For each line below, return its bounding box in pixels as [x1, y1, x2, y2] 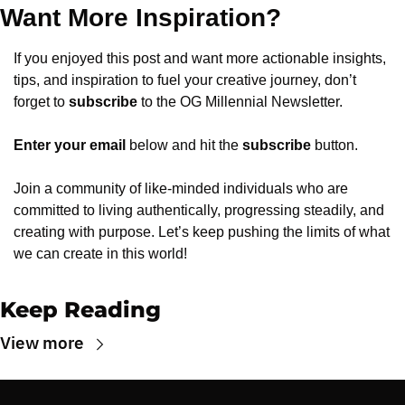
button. [311, 137, 358, 153]
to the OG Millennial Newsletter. [137, 94, 343, 109]
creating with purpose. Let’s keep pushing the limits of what [14, 224, 390, 240]
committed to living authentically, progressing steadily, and [14, 202, 384, 218]
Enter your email [14, 137, 126, 153]
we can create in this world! [14, 246, 187, 261]
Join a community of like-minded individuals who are [14, 181, 348, 196]
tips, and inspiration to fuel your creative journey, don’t [14, 72, 356, 88]
